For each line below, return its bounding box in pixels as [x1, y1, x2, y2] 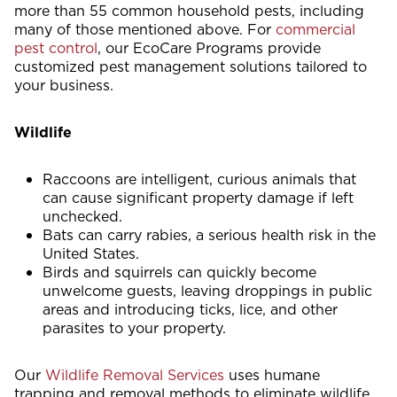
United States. [43, 243, 139, 263]
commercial [276, 19, 355, 39]
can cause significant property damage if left [43, 187, 354, 207]
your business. [14, 74, 113, 95]
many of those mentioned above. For [14, 19, 276, 39]
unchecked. [43, 206, 122, 226]
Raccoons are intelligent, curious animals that [43, 168, 356, 189]
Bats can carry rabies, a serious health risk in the [43, 224, 376, 245]
